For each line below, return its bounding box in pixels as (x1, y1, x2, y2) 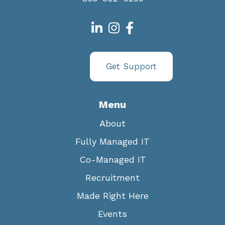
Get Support (106, 61, 157, 72)
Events (98, 208, 127, 219)
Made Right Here (76, 190, 149, 201)
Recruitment (85, 172, 140, 183)
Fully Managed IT (75, 136, 150, 147)
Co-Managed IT (79, 154, 146, 165)
